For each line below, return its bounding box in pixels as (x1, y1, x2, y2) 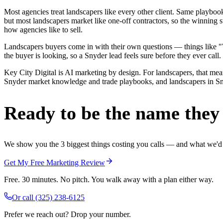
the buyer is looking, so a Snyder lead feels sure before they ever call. (4, 51, 221, 60)
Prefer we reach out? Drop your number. (4, 210, 131, 219)
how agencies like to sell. (4, 25, 83, 34)
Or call (12, 193, 35, 202)
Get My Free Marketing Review (4, 158, 105, 167)
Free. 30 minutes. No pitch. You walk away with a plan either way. (4, 175, 214, 184)
